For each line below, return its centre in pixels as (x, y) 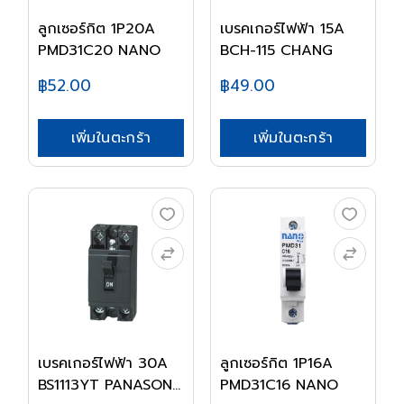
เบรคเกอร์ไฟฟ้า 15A (282, 28)
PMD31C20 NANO (99, 50)
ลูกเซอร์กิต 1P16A (276, 363)
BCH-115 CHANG (276, 50)
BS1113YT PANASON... (109, 385)
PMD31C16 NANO (279, 385)
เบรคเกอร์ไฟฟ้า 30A (103, 363)
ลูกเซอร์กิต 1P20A (96, 28)
